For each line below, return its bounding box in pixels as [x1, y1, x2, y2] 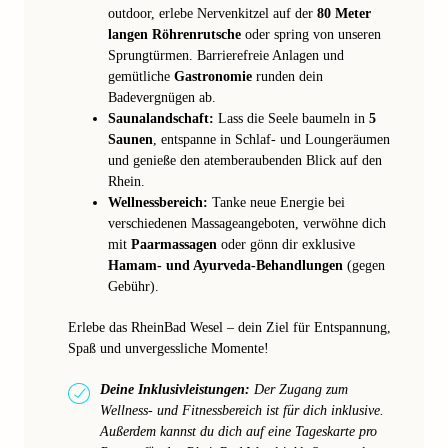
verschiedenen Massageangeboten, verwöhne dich [108, 216, 386, 231]
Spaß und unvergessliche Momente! [68, 341, 269, 356]
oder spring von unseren [241, 27, 381, 42]
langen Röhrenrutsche [108, 27, 241, 42]
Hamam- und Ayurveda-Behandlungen [108, 258, 343, 273]
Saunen [108, 132, 153, 147]
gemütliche [108, 69, 174, 84]
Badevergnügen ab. [108, 90, 216, 105]
